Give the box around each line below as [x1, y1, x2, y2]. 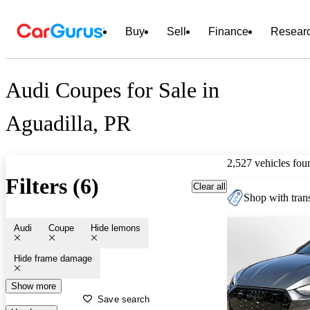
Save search [98, 293, 150, 304]
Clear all [193, 181, 226, 192]
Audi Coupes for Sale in [6, 77, 219, 103]
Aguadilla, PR [6, 111, 131, 136]
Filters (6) [6, 174, 99, 199]
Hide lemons [91, 222, 140, 233]
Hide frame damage [14, 253, 92, 264]
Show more [11, 280, 56, 291]
